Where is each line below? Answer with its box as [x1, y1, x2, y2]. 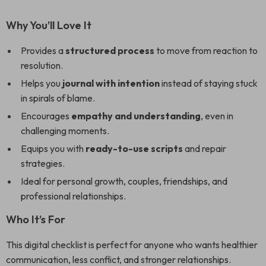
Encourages [21, 110, 71, 122]
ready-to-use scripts [85, 142, 183, 154]
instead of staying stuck [160, 77, 258, 89]
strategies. [21, 157, 65, 169]
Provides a [21, 45, 65, 56]
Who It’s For [6, 213, 65, 226]
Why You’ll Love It [6, 18, 91, 32]
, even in [201, 110, 233, 122]
